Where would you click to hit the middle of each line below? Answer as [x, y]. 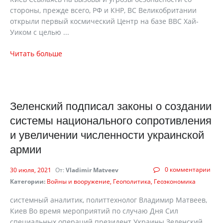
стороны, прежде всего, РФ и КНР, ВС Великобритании [103, 10]
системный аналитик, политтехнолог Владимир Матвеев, [109, 200]
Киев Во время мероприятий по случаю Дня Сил [94, 211]
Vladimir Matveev [92, 170]
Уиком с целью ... [40, 32]
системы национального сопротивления [111, 121]
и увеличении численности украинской [107, 135]
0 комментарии [188, 169]
